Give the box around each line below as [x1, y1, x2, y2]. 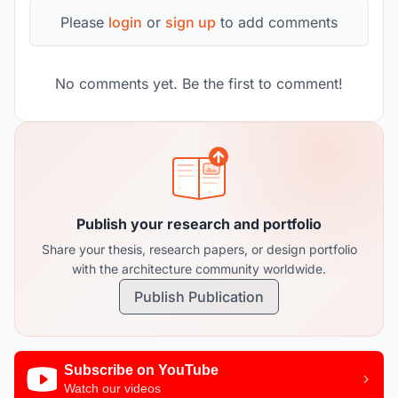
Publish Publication [134, 288, 264, 306]
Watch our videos [64, 381, 161, 395]
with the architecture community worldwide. [72, 261, 326, 276]
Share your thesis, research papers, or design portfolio [41, 242, 357, 257]
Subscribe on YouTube [64, 362, 219, 378]
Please [60, 13, 108, 31]
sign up [165, 13, 216, 31]
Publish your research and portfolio [76, 215, 322, 233]
